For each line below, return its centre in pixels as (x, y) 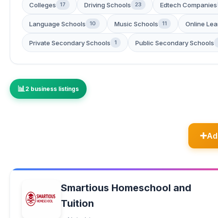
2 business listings (52, 89)
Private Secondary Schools (70, 43)
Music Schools (136, 24)
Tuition (77, 203)
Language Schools (57, 24)
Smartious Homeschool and (126, 188)
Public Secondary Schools (175, 43)
